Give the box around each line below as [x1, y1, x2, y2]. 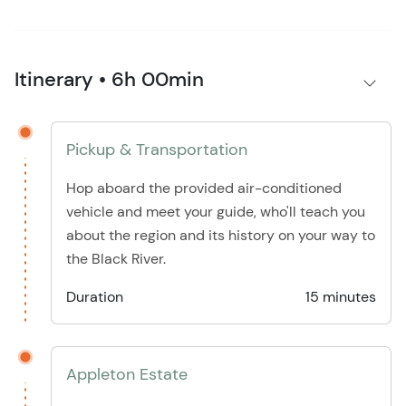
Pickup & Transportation [66, 139, 247, 161]
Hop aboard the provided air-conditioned [66, 179, 342, 198]
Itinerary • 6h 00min [14, 66, 204, 93]
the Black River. [66, 249, 166, 269]
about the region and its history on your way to [66, 226, 375, 246]
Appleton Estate [66, 363, 188, 386]
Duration [66, 287, 123, 307]
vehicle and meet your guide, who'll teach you [66, 202, 365, 222]
